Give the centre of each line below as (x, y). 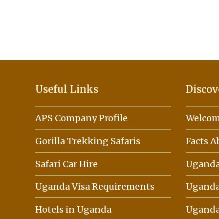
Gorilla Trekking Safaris (88, 141)
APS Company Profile (81, 118)
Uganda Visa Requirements (95, 187)
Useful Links (67, 89)
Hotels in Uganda (73, 209)
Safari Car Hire (66, 164)
